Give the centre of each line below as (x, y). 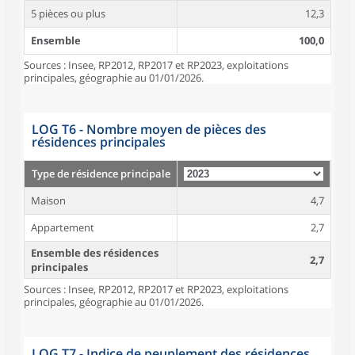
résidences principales (99, 142)
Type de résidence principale (101, 174)
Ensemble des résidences (95, 253)
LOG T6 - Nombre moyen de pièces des (149, 129)
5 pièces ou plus (68, 13)
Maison (48, 200)
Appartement (63, 227)
